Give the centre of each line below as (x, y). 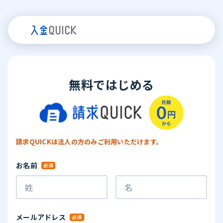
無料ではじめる (111, 84)
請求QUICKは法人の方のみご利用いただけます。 (90, 141)
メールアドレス (41, 217)
